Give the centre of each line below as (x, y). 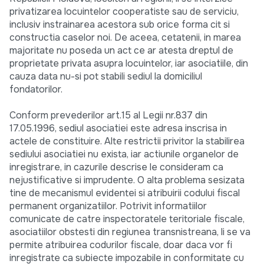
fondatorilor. (36, 90)
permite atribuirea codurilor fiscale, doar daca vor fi (121, 245)
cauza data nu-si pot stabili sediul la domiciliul (106, 77)
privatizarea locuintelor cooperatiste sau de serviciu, (124, 12)
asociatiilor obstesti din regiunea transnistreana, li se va (130, 232)
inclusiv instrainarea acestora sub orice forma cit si (120, 25)
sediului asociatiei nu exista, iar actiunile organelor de (124, 154)
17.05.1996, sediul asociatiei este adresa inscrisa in (118, 128)
